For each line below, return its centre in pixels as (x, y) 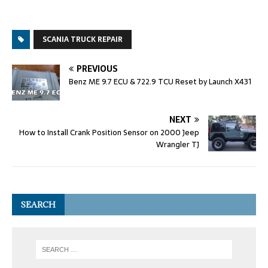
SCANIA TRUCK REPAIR (83, 39)
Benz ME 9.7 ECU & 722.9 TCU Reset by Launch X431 (160, 81)
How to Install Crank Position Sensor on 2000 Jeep (109, 132)
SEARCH (38, 204)
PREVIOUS (97, 68)
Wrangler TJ (178, 144)
